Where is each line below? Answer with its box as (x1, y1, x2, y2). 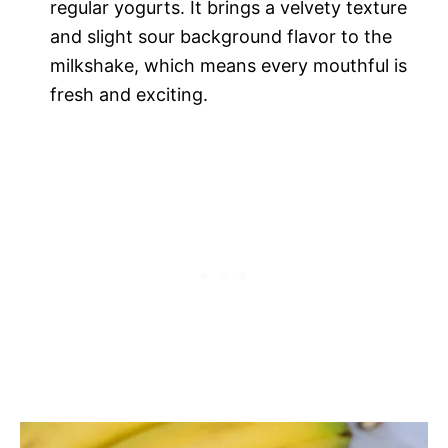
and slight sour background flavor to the (50, 25, 392, 47)
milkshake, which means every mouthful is (50, 54, 407, 76)
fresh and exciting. (50, 83, 213, 105)
